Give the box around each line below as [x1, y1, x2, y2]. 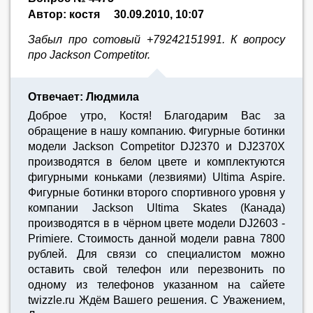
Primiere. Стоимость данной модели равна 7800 [28, 233, 285, 245]
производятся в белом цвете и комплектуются [28, 156, 285, 168]
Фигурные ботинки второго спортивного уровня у [28, 187, 285, 198]
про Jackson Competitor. [28, 49, 150, 61]
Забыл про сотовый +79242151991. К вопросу [28, 34, 285, 45]
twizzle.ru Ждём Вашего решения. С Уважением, [28, 294, 285, 306]
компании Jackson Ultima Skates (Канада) [28, 202, 285, 214]
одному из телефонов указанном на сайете [28, 279, 285, 291]
